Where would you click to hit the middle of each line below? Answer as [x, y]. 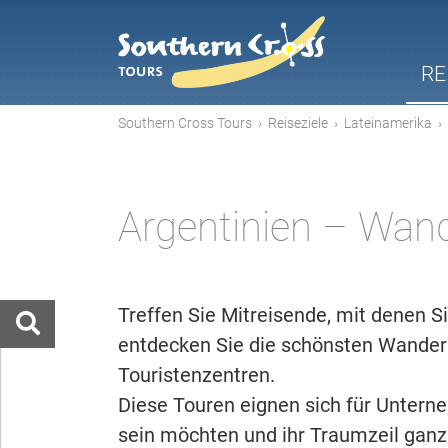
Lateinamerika [388, 123]
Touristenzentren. [196, 375]
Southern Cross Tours [185, 123]
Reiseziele [298, 123]
